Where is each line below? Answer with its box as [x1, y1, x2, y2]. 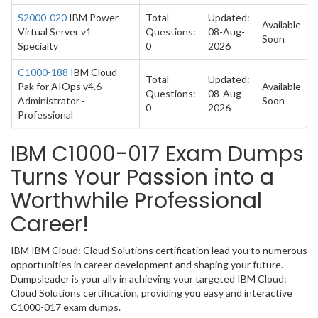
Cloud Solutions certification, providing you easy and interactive [11, 287, 292, 299]
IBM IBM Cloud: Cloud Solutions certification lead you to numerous [11, 244, 307, 256]
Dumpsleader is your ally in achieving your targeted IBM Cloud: [11, 273, 287, 285]
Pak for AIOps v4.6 [18, 80, 102, 92]
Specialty [18, 40, 58, 52]
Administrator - [18, 94, 85, 106]
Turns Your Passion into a [11, 163, 274, 192]
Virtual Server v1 [18, 26, 92, 38]
